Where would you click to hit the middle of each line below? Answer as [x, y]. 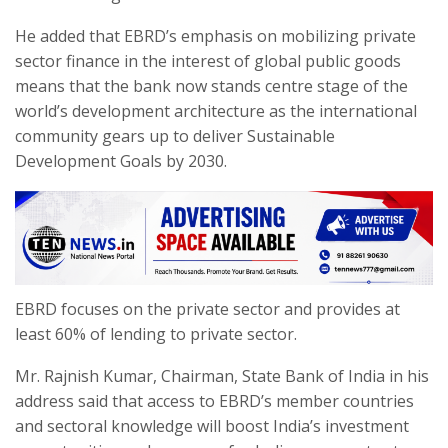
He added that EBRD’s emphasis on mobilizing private [215, 35]
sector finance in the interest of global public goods [208, 60]
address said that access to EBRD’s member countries [214, 400]
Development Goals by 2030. [121, 160]
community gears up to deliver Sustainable [175, 135]
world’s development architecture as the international [216, 110]
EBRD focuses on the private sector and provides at [207, 308]
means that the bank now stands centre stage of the [211, 85]
